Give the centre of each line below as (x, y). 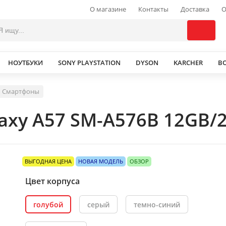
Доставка (195, 9)
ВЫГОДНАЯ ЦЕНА (48, 161)
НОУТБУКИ (25, 62)
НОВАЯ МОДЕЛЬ (100, 161)
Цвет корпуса (52, 181)
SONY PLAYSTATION (89, 62)
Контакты (153, 9)
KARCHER (188, 62)
